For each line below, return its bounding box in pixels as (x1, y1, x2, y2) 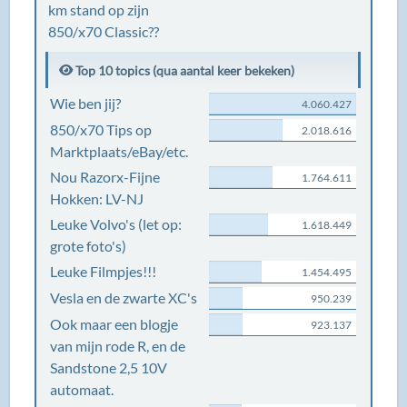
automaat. (50, 381, 114, 398)
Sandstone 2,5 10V (50, 359, 168, 376)
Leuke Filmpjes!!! (50, 263, 157, 280)
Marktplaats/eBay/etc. (50, 143, 189, 160)
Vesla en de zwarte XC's (50, 289, 198, 306)
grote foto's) (50, 237, 127, 254)
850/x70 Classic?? (48, 23, 160, 40)
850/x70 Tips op (50, 121, 153, 138)
